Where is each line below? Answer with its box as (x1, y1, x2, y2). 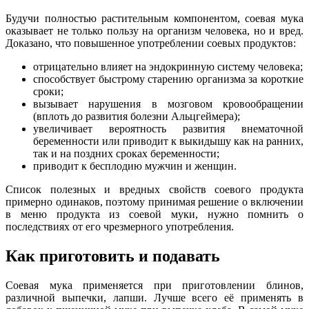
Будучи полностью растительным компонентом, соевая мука (6, 12, 303, 24)
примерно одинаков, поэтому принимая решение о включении (6, 195, 303, 208)
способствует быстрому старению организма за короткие (33, 72, 303, 85)
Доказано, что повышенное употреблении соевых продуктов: (6, 37, 296, 49)
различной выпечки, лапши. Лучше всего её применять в (6, 291, 303, 303)
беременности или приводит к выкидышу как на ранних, (33, 134, 303, 147)
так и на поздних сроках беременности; (33, 147, 219, 159)
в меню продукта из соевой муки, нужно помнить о (6, 208, 303, 220)
